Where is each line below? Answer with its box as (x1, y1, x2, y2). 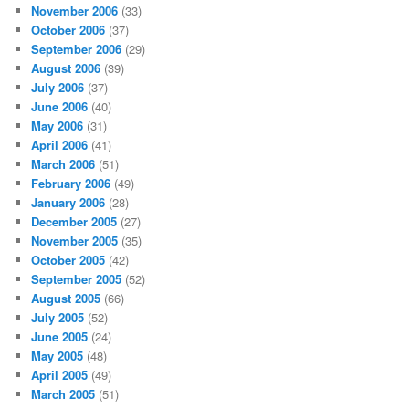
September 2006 (31, 39, 122, 58)
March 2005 (31, 384, 96, 403)
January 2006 (31, 193, 106, 211)
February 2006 (31, 173, 111, 192)
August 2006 (31, 58, 101, 77)
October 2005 (31, 250, 106, 268)
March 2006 (31, 154, 96, 173)
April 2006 (31, 135, 89, 153)
